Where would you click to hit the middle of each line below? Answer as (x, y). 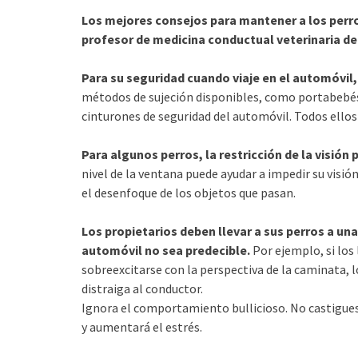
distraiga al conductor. (142, 288)
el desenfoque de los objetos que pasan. (189, 192)
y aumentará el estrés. (142, 326)
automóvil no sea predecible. (166, 250)
